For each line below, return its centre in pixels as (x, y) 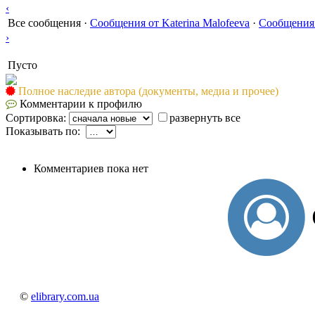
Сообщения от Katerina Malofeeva (170, 22)
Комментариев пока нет (91, 168)
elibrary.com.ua (65, 296)
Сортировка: (37, 117)
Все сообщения (44, 22)
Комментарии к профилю (79, 103)
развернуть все (205, 117)
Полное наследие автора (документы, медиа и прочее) (148, 91)
